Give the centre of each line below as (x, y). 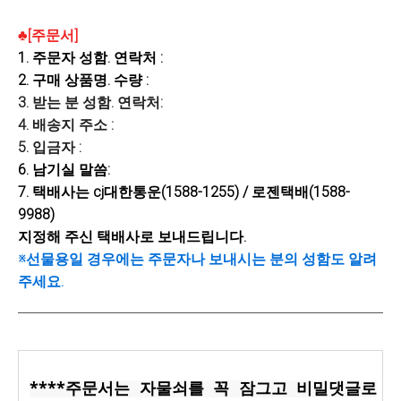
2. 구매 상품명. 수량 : (83, 80)
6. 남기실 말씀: (64, 170)
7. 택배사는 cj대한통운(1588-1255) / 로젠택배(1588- (184, 192)
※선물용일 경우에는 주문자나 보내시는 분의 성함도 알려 (197, 259)
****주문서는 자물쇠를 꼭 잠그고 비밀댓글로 (203, 388)
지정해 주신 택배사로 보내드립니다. (132, 237)
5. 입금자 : (50, 147)
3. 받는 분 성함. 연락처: (90, 102)
